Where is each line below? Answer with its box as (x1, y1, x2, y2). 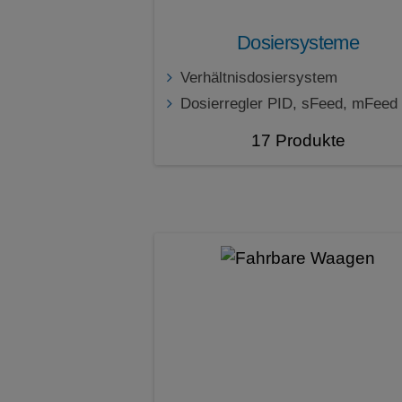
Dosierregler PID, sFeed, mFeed (180, 95, 398, 113)
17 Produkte (250, 131, 345, 151)
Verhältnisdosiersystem (180, 69, 337, 87)
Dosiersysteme (236, 31, 360, 55)
